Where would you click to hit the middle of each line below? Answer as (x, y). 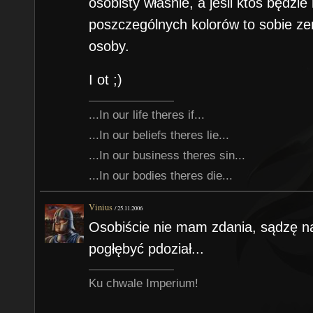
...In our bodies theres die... (161, 175)
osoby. (109, 46)
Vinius (101, 208)
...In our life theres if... (147, 115)
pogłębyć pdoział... (147, 248)
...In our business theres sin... (167, 155)
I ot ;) (106, 80)
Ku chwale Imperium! (144, 284)
